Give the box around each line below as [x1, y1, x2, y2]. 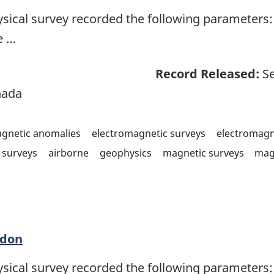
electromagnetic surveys [91, 127, 206, 141]
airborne [48, 146, 89, 160]
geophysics [99, 146, 152, 160]
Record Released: [155, 65, 259, 83]
